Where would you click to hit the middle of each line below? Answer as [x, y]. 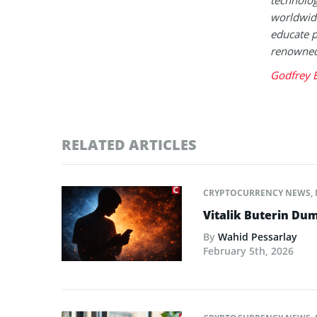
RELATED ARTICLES [129, 144]
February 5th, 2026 [248, 250]
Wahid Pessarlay [258, 236]
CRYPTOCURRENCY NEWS [257, 192]
